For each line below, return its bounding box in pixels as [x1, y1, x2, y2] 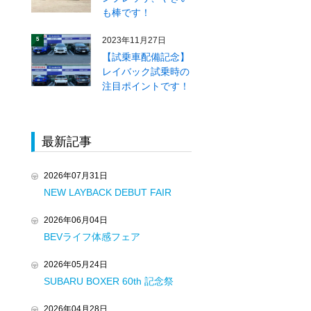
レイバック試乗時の [102, 66, 190, 77]
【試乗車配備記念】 [102, 51, 190, 62]
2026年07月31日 [44, 171, 108, 180]
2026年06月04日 [44, 215, 108, 225]
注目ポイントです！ [102, 81, 190, 92]
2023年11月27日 [102, 35, 167, 45]
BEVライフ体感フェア [44, 231, 140, 242]
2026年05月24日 [44, 260, 108, 269]
